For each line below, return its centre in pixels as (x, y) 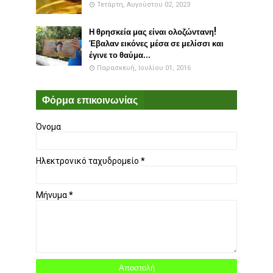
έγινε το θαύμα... (120, 55)
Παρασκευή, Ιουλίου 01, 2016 (144, 68)
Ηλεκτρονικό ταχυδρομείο (88, 161)
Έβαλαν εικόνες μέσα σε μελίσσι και (156, 43)
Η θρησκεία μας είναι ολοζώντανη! (153, 32)
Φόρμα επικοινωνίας (90, 100)
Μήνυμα (52, 195)
